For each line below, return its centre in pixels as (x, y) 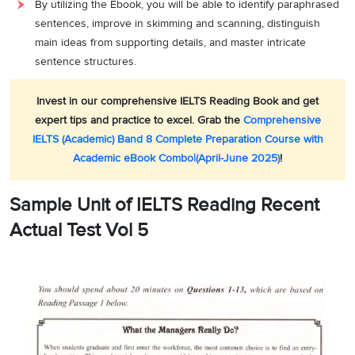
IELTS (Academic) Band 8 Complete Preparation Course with (177, 139)
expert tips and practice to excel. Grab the (139, 120)
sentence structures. (86, 61)
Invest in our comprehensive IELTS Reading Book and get (177, 101)
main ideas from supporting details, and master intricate (170, 42)
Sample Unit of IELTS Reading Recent (164, 205)
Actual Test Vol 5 (79, 230)
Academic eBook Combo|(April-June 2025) (176, 158)
